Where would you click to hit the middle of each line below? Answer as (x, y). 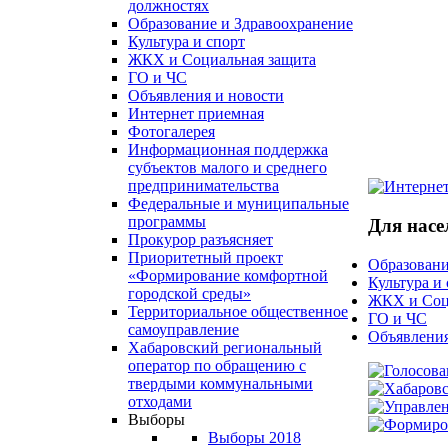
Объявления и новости (206, 96)
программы (167, 222)
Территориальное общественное (238, 312)
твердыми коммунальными (220, 384)
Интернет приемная (196, 114)
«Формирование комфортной (228, 276)
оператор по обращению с (217, 366)
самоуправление (183, 330)
